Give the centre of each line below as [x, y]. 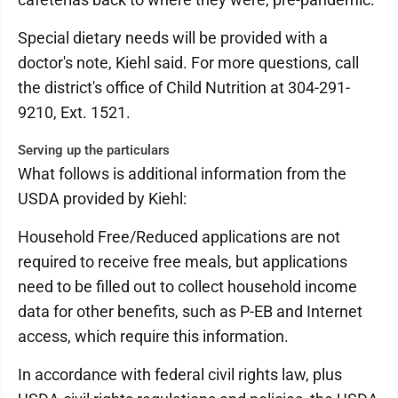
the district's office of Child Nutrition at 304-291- [184, 88]
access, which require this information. [153, 336]
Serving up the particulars [94, 150]
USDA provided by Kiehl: [102, 199]
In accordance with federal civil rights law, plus [180, 374]
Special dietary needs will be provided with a [173, 38]
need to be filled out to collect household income [187, 287]
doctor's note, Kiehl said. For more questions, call [188, 63]
